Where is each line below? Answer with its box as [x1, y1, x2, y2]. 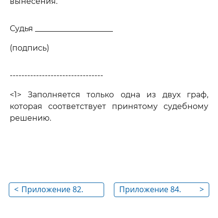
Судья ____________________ [10, 24, 113, 33]
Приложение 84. [119, 184, 181, 195]
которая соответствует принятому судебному [10, 102, 208, 111]
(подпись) [10, 43, 49, 53]
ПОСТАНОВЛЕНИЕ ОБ [21, 197, 102, 207]
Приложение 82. [21, 184, 83, 195]
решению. [10, 113, 51, 123]
